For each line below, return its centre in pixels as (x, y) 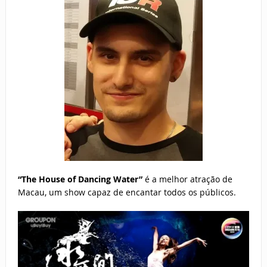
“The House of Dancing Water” (80, 179)
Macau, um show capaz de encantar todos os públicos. (127, 193)
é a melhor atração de (187, 179)
